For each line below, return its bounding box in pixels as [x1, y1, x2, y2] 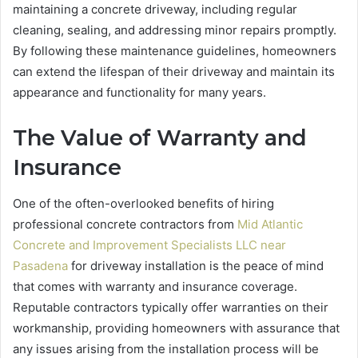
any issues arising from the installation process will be [13, 340, 319, 356]
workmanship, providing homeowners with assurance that [13, 320, 340, 336]
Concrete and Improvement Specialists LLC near [13, 237, 286, 253]
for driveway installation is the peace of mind [71, 257, 324, 273]
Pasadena [13, 257, 68, 273]
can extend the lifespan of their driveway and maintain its [13, 64, 335, 80]
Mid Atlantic [237, 216, 303, 232]
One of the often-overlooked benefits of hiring [13, 195, 274, 211]
